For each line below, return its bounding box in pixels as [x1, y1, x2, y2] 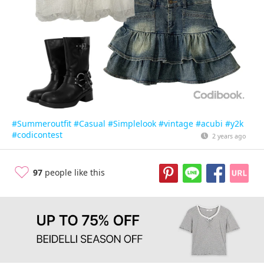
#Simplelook [108, 118, 156, 129]
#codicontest [12, 129, 62, 140]
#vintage [159, 118, 193, 129]
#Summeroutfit [12, 118, 71, 129]
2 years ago [212, 132, 246, 140]
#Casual [74, 118, 105, 129]
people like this [42, 167, 105, 178]
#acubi [196, 118, 223, 129]
